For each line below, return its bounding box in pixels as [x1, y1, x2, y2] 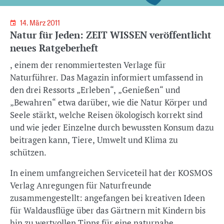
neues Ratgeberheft [10, 41, 98, 54]
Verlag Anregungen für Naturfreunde [10, 179, 151, 191]
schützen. [10, 146, 48, 158]
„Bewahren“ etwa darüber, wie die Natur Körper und [10, 96, 207, 108]
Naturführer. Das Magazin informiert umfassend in [10, 71, 203, 83]
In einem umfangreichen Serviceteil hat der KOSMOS [10, 167, 212, 178]
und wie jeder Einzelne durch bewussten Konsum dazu [10, 121, 214, 133]
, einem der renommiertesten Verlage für [10, 59, 166, 70]
